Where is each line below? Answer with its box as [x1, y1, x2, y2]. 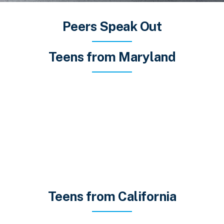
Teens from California [47, 188, 176, 204]
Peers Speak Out [62, 18, 162, 34]
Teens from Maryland [48, 49, 176, 65]
